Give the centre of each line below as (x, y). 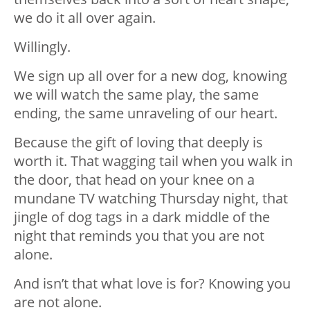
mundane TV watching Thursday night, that (151, 199)
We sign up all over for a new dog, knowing (151, 76)
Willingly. (42, 47)
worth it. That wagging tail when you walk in (153, 161)
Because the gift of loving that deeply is (138, 143)
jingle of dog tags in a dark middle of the (142, 217)
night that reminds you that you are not (139, 236)
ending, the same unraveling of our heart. (146, 113)
